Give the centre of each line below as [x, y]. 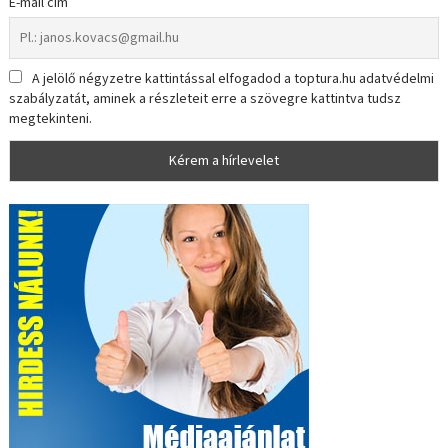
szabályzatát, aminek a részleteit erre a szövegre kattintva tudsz [205, 99]
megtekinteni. [51, 119]
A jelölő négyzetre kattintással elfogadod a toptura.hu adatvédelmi [233, 79]
